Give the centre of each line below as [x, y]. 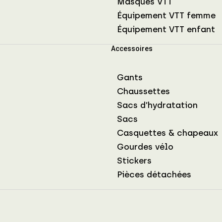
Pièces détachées [154, 174]
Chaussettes [143, 91]
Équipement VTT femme [166, 15]
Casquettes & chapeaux [167, 133]
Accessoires [132, 48]
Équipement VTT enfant [166, 29]
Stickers [134, 160]
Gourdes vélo [145, 146]
